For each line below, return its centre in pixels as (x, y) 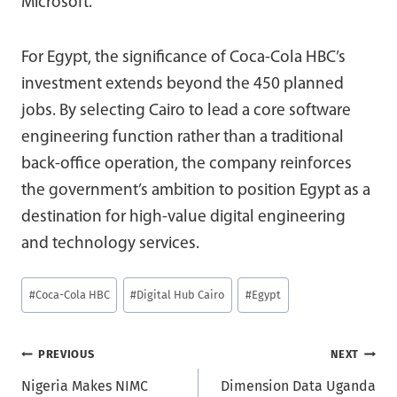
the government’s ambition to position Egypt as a (196, 191)
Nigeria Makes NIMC (85, 386)
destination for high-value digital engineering (183, 217)
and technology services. (110, 244)
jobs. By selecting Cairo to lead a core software (186, 111)
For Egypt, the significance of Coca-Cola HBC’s (183, 58)
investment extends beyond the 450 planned (183, 84)
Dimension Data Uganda (298, 386)
